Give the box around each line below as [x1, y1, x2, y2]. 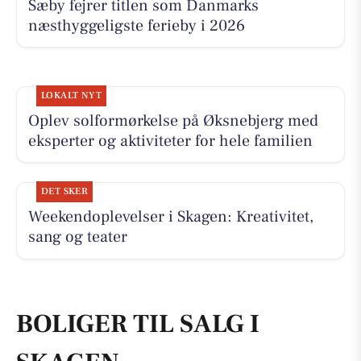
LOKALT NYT [40, 89, 102, 102]
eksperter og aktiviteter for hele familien [27, 130, 313, 151]
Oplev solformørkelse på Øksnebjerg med [27, 110, 318, 131]
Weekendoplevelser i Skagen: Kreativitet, [27, 206, 313, 228]
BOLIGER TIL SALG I [16, 306, 259, 341]
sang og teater [27, 226, 127, 248]
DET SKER [40, 185, 89, 198]
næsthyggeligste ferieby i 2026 [27, 15, 245, 36]
